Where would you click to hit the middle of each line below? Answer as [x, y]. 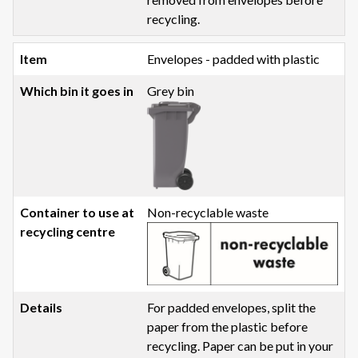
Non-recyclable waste [208, 212]
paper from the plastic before [228, 327]
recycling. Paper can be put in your [241, 346]
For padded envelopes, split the [232, 308]
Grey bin [171, 91]
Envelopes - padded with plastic [234, 59]
